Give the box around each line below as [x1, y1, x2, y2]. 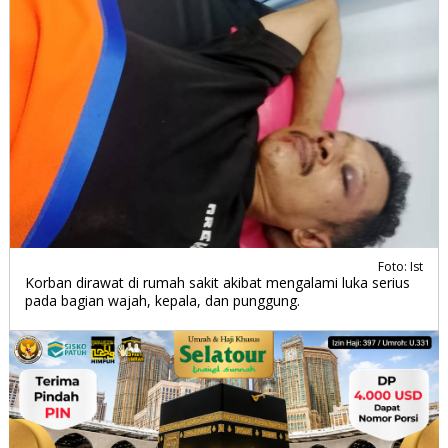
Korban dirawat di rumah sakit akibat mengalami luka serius [24, 273, 410, 293]
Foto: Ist [378, 258, 424, 276]
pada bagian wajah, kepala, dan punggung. [24, 291, 300, 311]
